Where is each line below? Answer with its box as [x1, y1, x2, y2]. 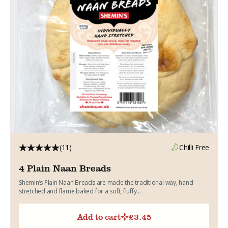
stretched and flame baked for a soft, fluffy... [19, 186, 141, 195]
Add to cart [77, 211, 121, 222]
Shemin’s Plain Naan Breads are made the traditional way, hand [19, 178, 193, 187]
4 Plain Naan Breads [19, 161, 111, 174]
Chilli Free [179, 142, 209, 152]
